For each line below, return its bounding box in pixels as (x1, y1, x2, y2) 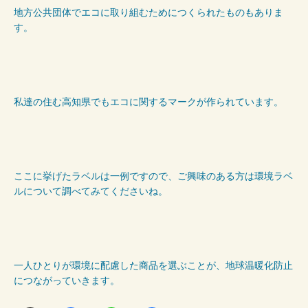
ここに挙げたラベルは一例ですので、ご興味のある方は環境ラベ (14, 170, 293, 181)
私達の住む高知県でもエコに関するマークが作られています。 (14, 96, 283, 107)
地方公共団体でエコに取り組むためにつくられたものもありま (14, 7, 283, 18)
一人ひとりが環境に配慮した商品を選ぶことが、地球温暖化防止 (14, 260, 293, 271)
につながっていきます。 (14, 275, 120, 286)
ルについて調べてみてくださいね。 (14, 186, 168, 197)
